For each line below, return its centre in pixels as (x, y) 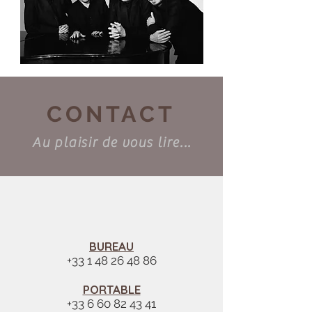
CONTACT (111, 114)
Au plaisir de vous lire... (112, 142)
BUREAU (111, 246)
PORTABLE (111, 289)
